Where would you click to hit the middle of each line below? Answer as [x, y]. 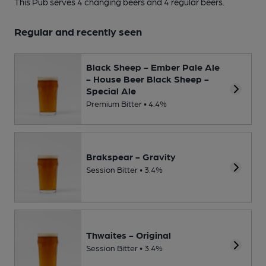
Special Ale [111, 90]
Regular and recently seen [78, 31]
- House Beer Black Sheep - [148, 78]
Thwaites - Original [129, 235]
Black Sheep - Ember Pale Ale [153, 66]
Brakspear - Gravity [131, 157]
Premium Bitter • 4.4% [126, 103]
